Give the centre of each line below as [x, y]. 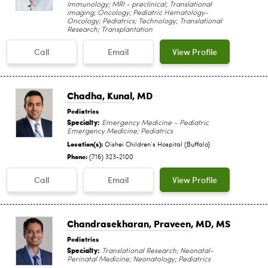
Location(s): [86, 143]
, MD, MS [211, 223]
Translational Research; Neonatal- [157, 251]
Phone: [77, 156]
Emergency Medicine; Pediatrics [120, 131]
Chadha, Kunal [100, 95]
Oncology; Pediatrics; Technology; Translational [144, 21]
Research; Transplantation [110, 30]
